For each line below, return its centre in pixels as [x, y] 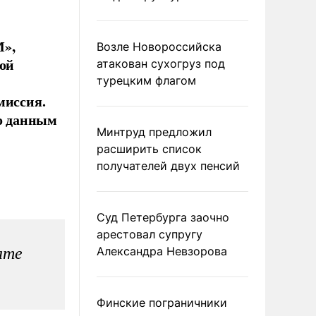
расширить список [149, 149]
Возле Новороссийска [159, 47]
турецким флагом [146, 80]
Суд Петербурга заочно [163, 217]
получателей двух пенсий [168, 166]
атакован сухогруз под [161, 63]
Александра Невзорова [162, 251]
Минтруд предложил [154, 132]
